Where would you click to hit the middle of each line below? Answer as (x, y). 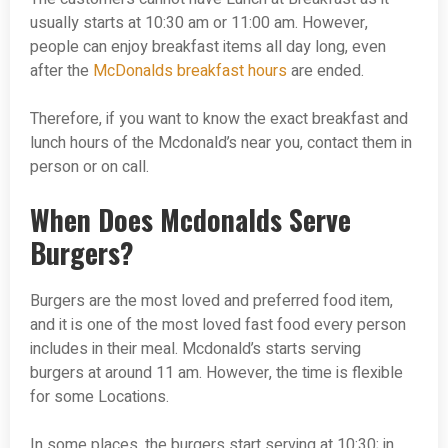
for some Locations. (99, 397)
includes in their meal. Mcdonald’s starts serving (195, 349)
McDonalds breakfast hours (190, 71)
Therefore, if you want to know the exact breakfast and (219, 119)
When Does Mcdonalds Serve (190, 220)
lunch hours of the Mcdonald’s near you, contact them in (221, 143)
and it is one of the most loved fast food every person (218, 325)
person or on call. (89, 167)
